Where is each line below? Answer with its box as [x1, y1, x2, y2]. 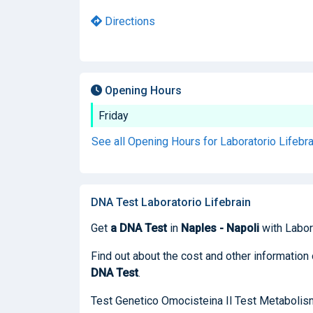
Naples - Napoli [181, 221, 259, 235]
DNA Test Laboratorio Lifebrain [91, 195, 251, 209]
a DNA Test [110, 221, 167, 235]
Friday [99, 108, 129, 122]
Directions [102, 14, 155, 28]
